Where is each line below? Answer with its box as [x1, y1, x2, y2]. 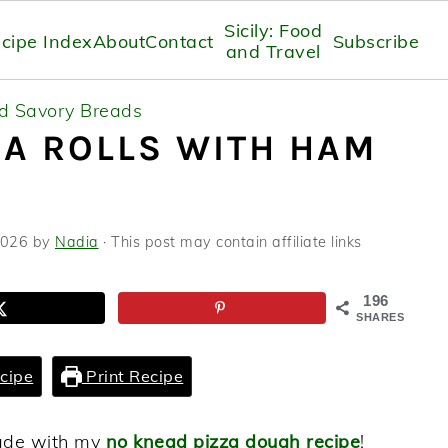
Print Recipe [81, 365, 184, 386]
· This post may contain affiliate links [98, 233, 362, 251]
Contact [145, 29, 214, 53]
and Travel [225, 40, 321, 63]
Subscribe [332, 29, 420, 53]
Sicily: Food [224, 19, 323, 42]
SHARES [356, 311, 404, 323]
